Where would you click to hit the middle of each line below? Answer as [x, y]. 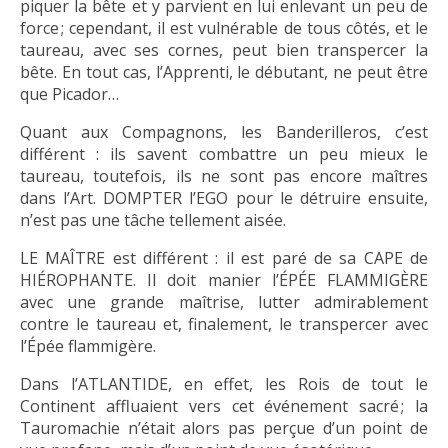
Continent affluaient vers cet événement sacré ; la [224, 406]
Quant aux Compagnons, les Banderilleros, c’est [224, 132]
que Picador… [69, 94]
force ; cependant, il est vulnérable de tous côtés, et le [224, 28]
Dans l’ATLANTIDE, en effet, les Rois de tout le [224, 384]
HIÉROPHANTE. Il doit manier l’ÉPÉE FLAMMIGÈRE [224, 280]
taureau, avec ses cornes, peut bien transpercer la [224, 50]
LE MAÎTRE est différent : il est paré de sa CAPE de [224, 258]
